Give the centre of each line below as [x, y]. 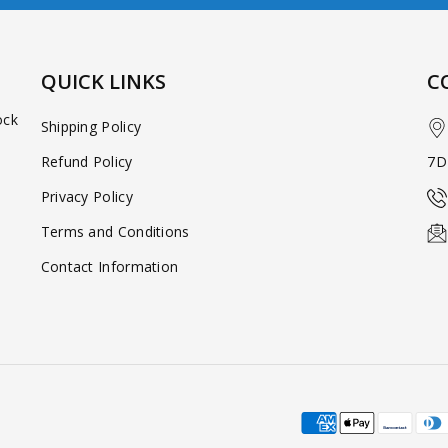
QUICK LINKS [103, 81]
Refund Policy [86, 161]
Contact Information [109, 266]
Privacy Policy [86, 196]
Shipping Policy [91, 126]
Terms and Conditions [115, 231]
